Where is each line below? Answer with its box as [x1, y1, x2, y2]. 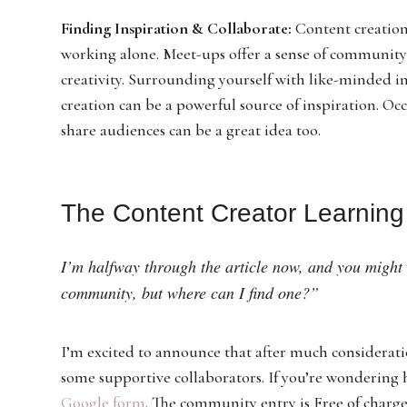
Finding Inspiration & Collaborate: [61, 17, 296, 38]
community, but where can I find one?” [61, 281, 320, 303]
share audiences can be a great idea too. [61, 119, 322, 140]
